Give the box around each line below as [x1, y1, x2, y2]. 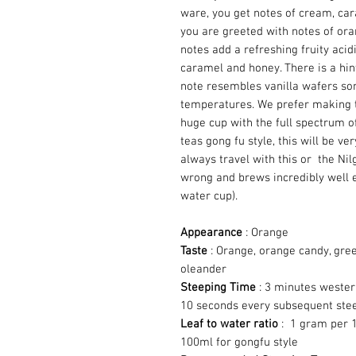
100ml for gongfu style [180, 335, 298, 350]
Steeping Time [180, 280, 256, 295]
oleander [180, 261, 226, 277]
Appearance [180, 225, 242, 240]
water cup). [180, 188, 238, 203]
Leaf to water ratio [180, 316, 278, 331]
